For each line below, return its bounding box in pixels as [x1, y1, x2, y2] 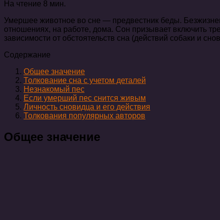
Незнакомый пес [24, 84, 84, 93]
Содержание [4, 50, 51, 59]
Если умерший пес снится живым [24, 93, 146, 102]
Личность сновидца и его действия [24, 102, 150, 111]
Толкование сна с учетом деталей [24, 76, 146, 84]
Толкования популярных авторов [24, 111, 145, 120]
